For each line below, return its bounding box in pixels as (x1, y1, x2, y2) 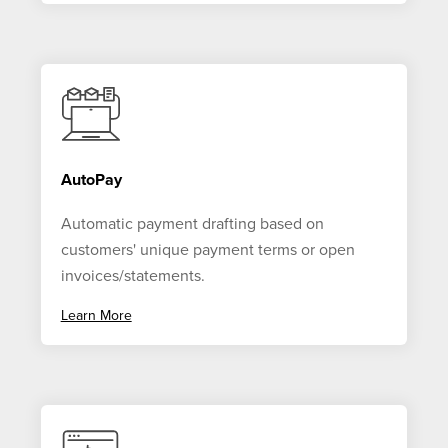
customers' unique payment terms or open (60, 240, 355, 261)
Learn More (60, 307, 132, 325)
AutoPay (60, 170, 122, 191)
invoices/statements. (60, 266, 205, 287)
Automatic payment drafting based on (60, 214, 324, 235)
